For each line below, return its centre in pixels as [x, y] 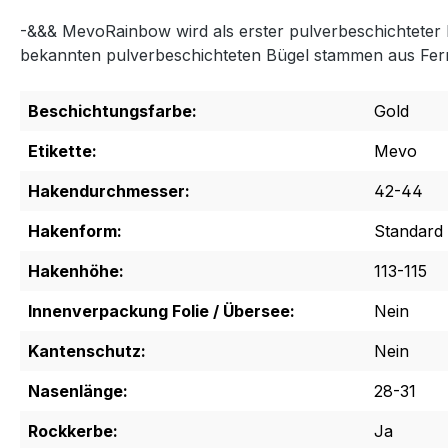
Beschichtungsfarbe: [112, 111]
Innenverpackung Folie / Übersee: [161, 311]
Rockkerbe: [73, 431]
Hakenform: [75, 231]
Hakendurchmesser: [109, 191]
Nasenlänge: [78, 391]
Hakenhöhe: [76, 271]
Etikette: [62, 151]
